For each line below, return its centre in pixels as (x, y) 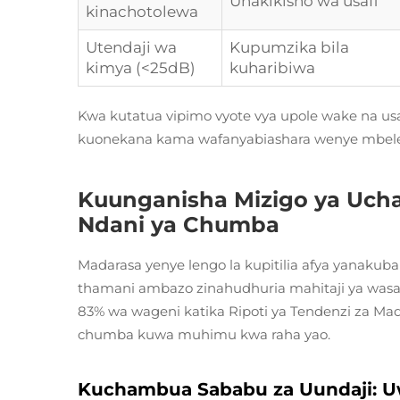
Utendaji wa (131, 47)
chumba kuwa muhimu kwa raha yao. (204, 334)
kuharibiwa (272, 68)
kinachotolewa (142, 12)
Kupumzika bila (289, 47)
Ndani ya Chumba (179, 225)
